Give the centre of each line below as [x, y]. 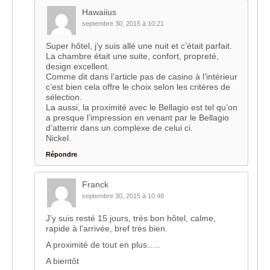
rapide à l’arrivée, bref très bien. [107, 229]
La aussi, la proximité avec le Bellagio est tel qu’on [142, 108]
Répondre [61, 155]
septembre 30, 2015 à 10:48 [123, 196]
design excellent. [78, 67]
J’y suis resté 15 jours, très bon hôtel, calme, [131, 218]
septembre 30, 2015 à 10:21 [123, 24]
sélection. [64, 97]
